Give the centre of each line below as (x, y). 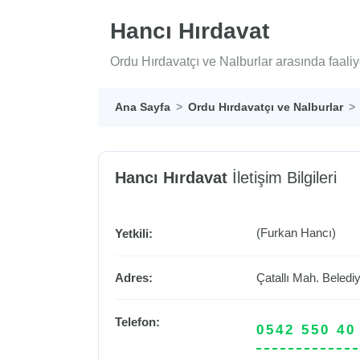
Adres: (134, 277)
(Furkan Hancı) (297, 233)
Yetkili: (134, 234)
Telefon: (137, 322)
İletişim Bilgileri (282, 178)
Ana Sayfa (143, 107)
